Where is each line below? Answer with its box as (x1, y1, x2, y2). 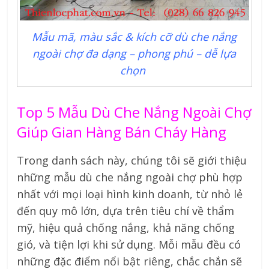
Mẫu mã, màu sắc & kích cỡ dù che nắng (32, 29, 237, 44)
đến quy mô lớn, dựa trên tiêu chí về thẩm (17, 204, 235, 219)
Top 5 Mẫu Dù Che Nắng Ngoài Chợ (17, 102, 252, 122)
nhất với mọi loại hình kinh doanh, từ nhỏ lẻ (17, 187, 243, 202)
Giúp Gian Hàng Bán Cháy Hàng (17, 122, 227, 142)
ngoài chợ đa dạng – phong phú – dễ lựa (32, 46, 237, 61)
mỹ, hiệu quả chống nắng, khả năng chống (17, 220, 235, 235)
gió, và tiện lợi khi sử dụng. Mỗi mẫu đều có (17, 237, 241, 252)
